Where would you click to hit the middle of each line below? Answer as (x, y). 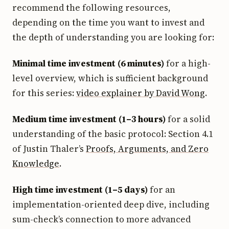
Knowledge (36, 163)
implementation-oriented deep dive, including (111, 204)
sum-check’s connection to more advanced (101, 219)
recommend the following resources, (91, 7)
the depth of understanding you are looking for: (113, 37)
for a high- (187, 63)
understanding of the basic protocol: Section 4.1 (113, 134)
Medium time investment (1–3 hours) (89, 119)
